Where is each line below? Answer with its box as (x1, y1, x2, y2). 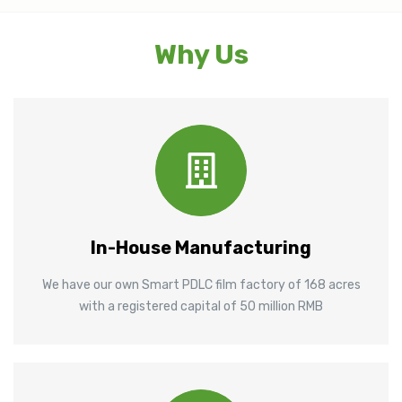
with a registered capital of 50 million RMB (79, 298, 323, 314)
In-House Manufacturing (91, 236, 311, 258)
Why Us (153, 38, 249, 71)
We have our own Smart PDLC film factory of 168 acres (41, 276, 361, 293)
